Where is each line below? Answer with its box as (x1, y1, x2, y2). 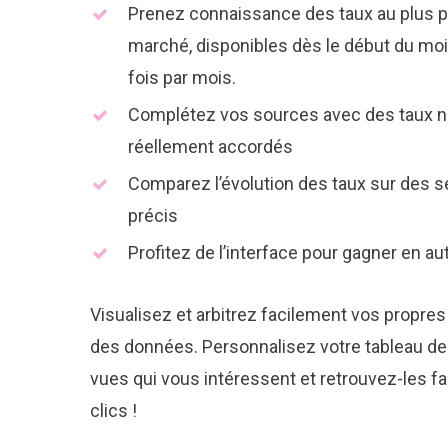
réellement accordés (128, 135, 293, 157)
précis (128, 204, 178, 226)
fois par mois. (128, 66, 236, 88)
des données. (90, 335, 202, 357)
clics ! (90, 399, 137, 421)
